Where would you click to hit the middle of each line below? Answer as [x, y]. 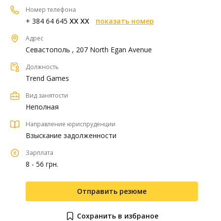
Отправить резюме [112, 191]
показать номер [125, 21]
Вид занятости [47, 95]
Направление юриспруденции [71, 124]
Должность [42, 67]
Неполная [42, 107]
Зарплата [39, 153]
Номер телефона [51, 10]
